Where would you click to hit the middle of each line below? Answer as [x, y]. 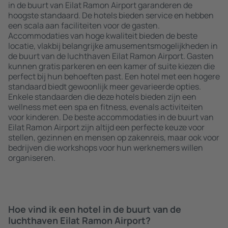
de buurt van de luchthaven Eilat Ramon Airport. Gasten [111, 56]
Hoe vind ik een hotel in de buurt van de [95, 209]
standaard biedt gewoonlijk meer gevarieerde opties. [105, 87]
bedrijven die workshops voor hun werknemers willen [106, 148]
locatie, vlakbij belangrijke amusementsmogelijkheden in [113, 46]
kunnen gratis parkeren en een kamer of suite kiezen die [111, 66]
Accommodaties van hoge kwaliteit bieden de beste [103, 36]
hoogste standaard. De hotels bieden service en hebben [111, 15]
